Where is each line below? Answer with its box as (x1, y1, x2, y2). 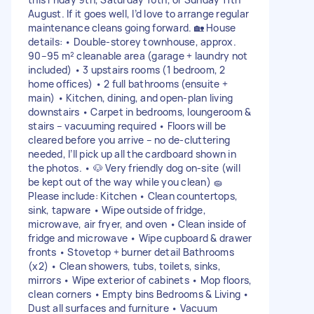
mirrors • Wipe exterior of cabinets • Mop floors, (28, 273, 252, 287)
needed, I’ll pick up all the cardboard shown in (28, 146, 236, 161)
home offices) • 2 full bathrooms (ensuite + (28, 76, 228, 90)
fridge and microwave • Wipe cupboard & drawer (28, 231, 252, 245)
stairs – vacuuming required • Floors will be (28, 118, 226, 132)
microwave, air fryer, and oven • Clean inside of (28, 217, 246, 231)
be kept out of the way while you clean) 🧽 (28, 175, 224, 189)
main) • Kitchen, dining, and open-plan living (28, 90, 233, 104)
